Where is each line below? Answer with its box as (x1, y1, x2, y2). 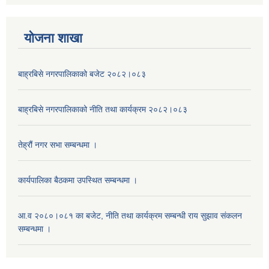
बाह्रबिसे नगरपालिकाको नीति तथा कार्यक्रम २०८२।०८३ (18, 104, 187, 114)
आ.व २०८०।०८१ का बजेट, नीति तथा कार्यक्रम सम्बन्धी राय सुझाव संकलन (18, 210, 242, 220)
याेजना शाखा (24, 30, 82, 46)
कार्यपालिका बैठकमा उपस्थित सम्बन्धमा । (18, 175, 138, 185)
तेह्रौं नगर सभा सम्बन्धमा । (18, 139, 97, 150)
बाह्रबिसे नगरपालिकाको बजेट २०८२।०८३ (18, 68, 146, 79)
